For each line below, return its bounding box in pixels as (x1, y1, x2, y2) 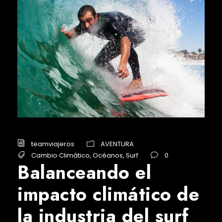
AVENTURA (101, 139, 134, 149)
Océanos (93, 151, 123, 161)
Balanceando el (17, 159, 151, 186)
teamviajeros (31, 139, 74, 149)
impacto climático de (17, 180, 199, 208)
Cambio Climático (31, 151, 90, 161)
